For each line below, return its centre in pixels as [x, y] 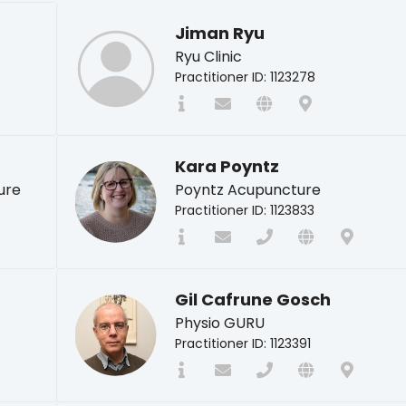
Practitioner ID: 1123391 [242, 343]
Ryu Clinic [208, 56]
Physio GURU [219, 323]
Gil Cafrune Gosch [252, 299]
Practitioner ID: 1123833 [244, 210]
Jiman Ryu [219, 33]
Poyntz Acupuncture [247, 189]
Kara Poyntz [227, 166]
